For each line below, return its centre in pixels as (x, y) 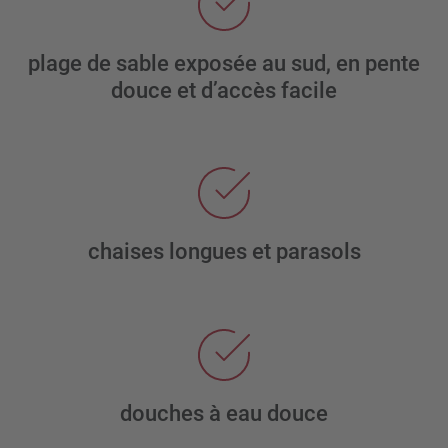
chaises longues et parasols (224, 252)
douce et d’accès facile (224, 90)
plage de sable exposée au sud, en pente (224, 63)
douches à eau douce (224, 413)
